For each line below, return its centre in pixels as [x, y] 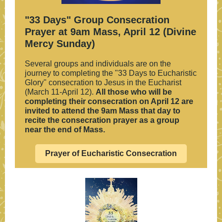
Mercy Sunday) [60, 44]
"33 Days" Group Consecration [97, 20]
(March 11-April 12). [60, 92]
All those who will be [134, 92]
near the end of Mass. [65, 130]
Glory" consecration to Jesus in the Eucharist [103, 83]
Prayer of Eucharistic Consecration [111, 153]
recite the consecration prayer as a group [102, 120]
